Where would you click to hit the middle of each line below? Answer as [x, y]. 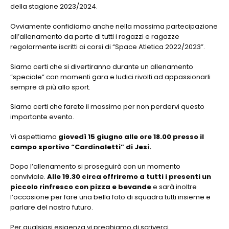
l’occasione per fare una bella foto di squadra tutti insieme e [110, 197]
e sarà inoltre [174, 187]
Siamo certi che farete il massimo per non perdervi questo [107, 107]
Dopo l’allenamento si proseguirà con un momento [95, 167]
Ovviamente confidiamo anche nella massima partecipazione [114, 26]
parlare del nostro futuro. [52, 208]
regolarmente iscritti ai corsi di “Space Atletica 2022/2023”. [109, 47]
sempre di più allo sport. [51, 87]
